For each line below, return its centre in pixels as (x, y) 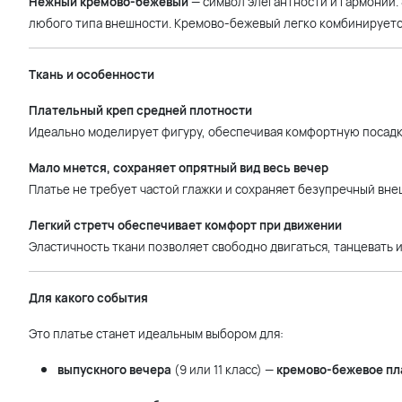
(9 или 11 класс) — (224, 370)
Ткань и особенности (92, 74)
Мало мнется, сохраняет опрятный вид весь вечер (179, 168)
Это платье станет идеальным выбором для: (156, 334)
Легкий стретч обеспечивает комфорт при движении (185, 225)
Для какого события (88, 298)
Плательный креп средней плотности (140, 110)
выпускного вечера (114, 370)
